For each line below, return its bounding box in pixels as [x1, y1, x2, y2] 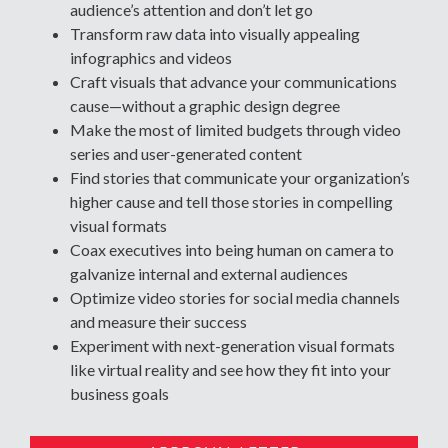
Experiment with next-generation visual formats [70, 335, 395, 355]
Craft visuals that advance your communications [70, 71, 397, 91]
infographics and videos [70, 47, 232, 67]
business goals [70, 383, 169, 403]
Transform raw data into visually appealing [70, 23, 360, 43]
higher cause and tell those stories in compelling [70, 191, 393, 211]
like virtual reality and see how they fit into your [70, 359, 391, 379]
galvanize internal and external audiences [70, 263, 348, 283]
